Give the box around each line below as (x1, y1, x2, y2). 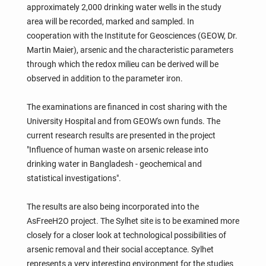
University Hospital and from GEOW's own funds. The (26, 116, 220, 126)
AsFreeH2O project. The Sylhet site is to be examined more (26, 216, 239, 226)
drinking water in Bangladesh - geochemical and (26, 159, 202, 169)
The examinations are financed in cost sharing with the (26, 102, 227, 112)
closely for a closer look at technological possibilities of (26, 230, 226, 240)
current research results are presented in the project (26, 130, 216, 140)
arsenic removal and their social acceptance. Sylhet (26, 244, 214, 254)
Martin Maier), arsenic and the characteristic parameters (26, 45, 233, 55)
